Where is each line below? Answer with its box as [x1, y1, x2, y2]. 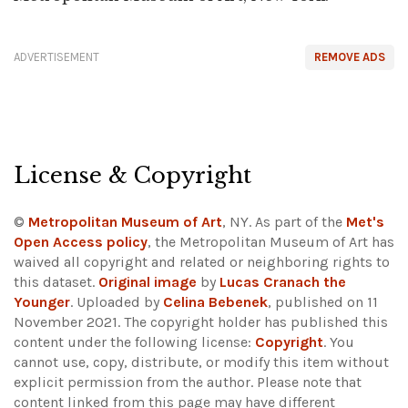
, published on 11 [268, 293, 378, 311]
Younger [14, 293, 70, 311]
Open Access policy [14, 233, 148, 251]
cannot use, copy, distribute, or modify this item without [14, 353, 389, 372]
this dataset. [14, 273, 98, 291]
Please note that [257, 373, 362, 392]
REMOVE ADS [314, 50, 385, 65]
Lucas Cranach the [219, 273, 346, 291]
